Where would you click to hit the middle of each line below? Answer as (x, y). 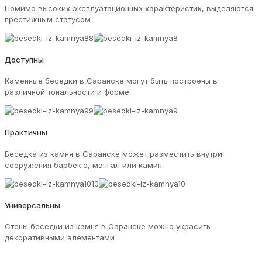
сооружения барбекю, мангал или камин (83, 165)
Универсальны (32, 206)
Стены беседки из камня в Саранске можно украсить (108, 227)
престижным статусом (48, 19)
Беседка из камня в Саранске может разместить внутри (113, 154)
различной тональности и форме (67, 92)
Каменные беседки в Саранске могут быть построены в (111, 81)
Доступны (24, 59)
